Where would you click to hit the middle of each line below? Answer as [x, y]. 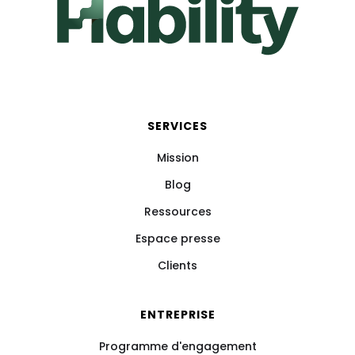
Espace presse [177, 238]
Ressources [177, 211]
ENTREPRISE [177, 314]
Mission [177, 157]
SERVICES [177, 126]
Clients [177, 265]
